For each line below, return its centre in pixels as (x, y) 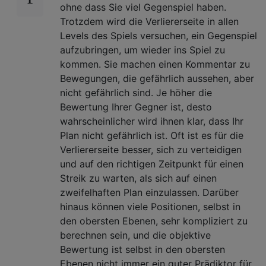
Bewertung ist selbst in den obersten (142, 249)
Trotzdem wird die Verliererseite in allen (149, 21)
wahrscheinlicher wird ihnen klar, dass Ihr (152, 121)
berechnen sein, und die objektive (135, 235)
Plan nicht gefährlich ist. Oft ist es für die (152, 135)
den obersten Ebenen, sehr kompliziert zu (154, 221)
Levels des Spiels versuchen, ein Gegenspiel (159, 35)
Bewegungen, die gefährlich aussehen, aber (157, 78)
